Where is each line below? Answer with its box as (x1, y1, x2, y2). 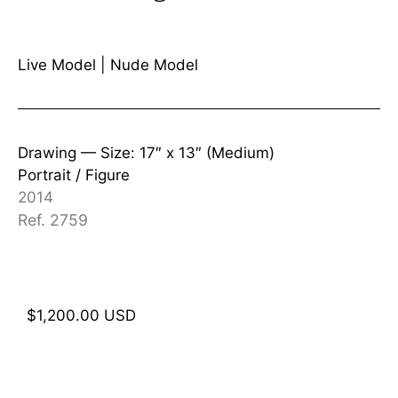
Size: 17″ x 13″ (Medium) (100, 143, 275, 162)
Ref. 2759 (18, 210, 88, 229)
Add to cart (45, 356, 127, 375)
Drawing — (18, 143, 100, 162)
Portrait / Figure (18, 165, 130, 184)
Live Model (18, 55, 96, 74)
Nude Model (110, 55, 198, 74)
